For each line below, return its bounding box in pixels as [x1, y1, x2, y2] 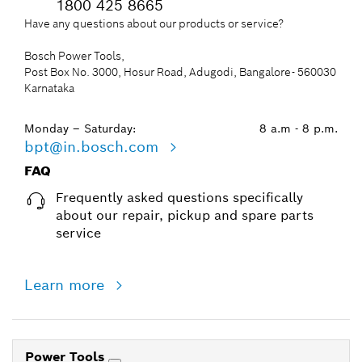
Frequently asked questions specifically [56, 189, 303, 207]
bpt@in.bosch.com [24, 137, 163, 157]
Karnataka [24, 81, 74, 96]
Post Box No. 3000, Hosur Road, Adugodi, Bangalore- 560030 [24, 65, 336, 80]
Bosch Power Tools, [24, 48, 124, 64]
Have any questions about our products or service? [24, 16, 284, 32]
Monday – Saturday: [24, 121, 136, 137]
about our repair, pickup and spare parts [56, 207, 314, 225]
